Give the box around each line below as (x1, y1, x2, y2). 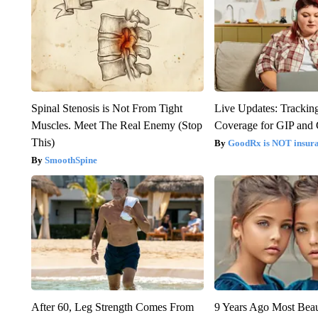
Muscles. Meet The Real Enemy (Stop (31, 119, 202, 131)
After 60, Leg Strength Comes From (31, 300, 194, 313)
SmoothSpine (44, 154, 97, 165)
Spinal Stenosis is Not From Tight (31, 102, 182, 114)
